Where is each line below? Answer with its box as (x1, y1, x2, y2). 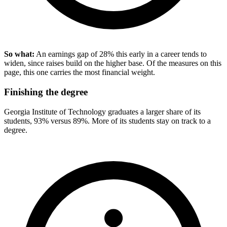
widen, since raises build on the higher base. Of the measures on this (4, 59, 221, 68)
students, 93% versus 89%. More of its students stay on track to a (4, 116, 211, 125)
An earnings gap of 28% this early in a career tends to (34, 50, 207, 59)
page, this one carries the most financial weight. (4, 68, 155, 77)
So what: (4, 50, 34, 59)
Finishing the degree (4, 87, 88, 98)
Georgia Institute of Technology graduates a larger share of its (4, 107, 201, 116)
